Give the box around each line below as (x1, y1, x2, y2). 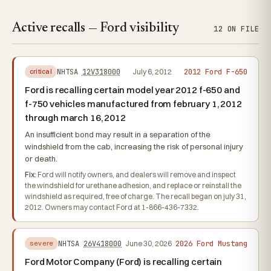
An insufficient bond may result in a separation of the (25, 129, 211, 139)
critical (30, 67, 52, 76)
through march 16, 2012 (25, 112, 126, 123)
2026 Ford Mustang (175, 238, 247, 249)
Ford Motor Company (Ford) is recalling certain (25, 256, 223, 267)
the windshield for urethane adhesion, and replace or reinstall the (25, 181, 241, 190)
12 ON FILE (214, 24, 259, 34)
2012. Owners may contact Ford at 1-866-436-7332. (25, 203, 199, 212)
